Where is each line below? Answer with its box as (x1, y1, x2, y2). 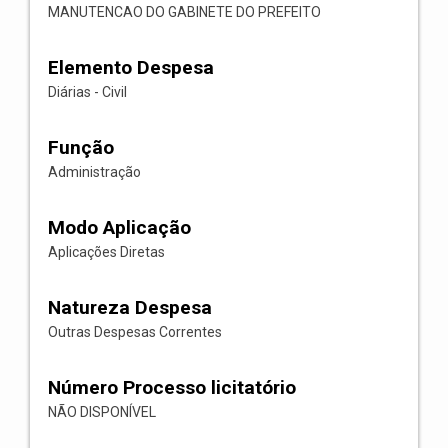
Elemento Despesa (48, 56, 214, 79)
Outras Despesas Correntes (48, 324, 222, 340)
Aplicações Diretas (48, 244, 165, 260)
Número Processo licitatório (48, 376, 296, 399)
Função (48, 136, 114, 159)
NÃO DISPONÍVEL (48, 404, 156, 420)
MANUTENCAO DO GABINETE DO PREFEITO (48, 4, 321, 20)
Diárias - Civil (48, 84, 127, 100)
